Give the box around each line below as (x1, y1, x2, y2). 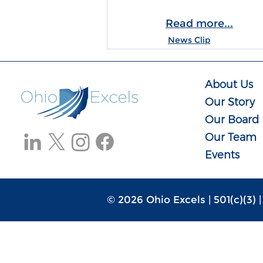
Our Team (205, 131, 257, 144)
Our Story (205, 96, 255, 109)
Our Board (205, 113, 259, 126)
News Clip (168, 35, 210, 45)
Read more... (166, 17, 233, 30)
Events (205, 149, 240, 161)
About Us (205, 78, 254, 91)
